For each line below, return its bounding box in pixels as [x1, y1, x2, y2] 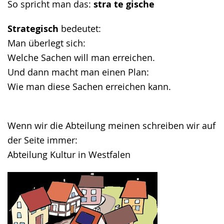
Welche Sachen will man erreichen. [7, 51, 155, 63]
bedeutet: [61, 22, 101, 34]
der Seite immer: [7, 134, 77, 146]
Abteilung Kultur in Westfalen [7, 148, 130, 160]
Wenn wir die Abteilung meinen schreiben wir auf [7, 119, 215, 131]
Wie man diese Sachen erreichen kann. [7, 80, 171, 92]
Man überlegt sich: [7, 37, 85, 49]
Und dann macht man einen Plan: [7, 66, 149, 78]
